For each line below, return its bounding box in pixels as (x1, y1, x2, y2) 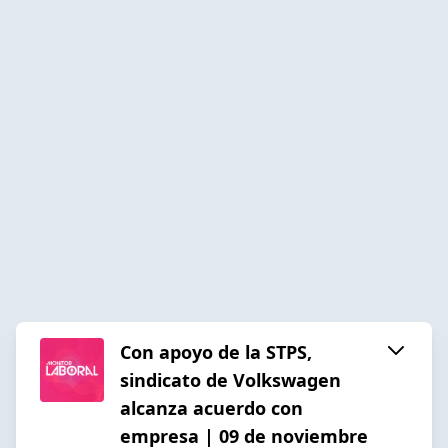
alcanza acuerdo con (120, 395, 303, 420)
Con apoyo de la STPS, (120, 339, 312, 364)
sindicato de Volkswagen (120, 367, 341, 392)
